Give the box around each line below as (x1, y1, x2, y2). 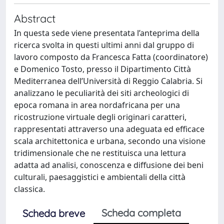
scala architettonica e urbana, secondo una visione (14, 135, 205, 146)
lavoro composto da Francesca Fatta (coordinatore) (14, 51, 208, 62)
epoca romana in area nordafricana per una (14, 99, 180, 110)
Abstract (14, 11, 55, 25)
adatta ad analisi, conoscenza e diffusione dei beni (14, 159, 203, 170)
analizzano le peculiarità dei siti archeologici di (14, 87, 189, 98)
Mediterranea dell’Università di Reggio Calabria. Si (14, 75, 202, 86)
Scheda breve (22, 207, 85, 219)
